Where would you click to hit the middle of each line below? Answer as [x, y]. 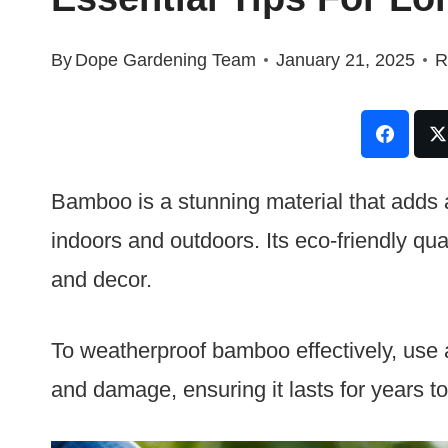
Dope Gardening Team [166, 59]
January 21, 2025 [346, 59]
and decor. [101, 279]
